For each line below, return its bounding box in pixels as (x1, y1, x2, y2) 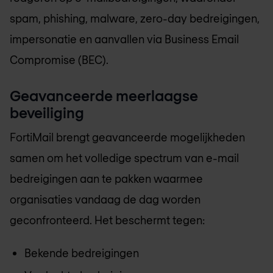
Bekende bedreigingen (24, 246, 139, 260)
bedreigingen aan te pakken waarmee (10, 171, 203, 185)
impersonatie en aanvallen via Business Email (10, 32, 239, 46)
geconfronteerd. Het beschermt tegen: (10, 213, 205, 227)
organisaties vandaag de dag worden (10, 192, 200, 206)
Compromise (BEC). (10, 53, 108, 67)
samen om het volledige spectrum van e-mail (10, 151, 239, 165)
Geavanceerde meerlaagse (10, 86, 198, 104)
